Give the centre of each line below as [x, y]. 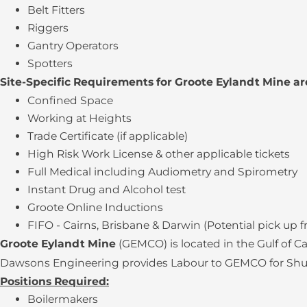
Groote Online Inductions [95, 208]
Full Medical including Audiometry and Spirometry [162, 172]
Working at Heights [79, 119]
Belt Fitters [56, 10]
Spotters [50, 64]
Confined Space [70, 101]
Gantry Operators [73, 46]
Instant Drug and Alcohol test [107, 190]
